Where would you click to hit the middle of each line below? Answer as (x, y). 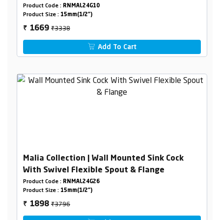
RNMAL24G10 (81, 6)
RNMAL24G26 (81, 182)
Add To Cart (116, 47)
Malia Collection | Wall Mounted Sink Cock (103, 158)
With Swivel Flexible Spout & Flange (94, 170)
